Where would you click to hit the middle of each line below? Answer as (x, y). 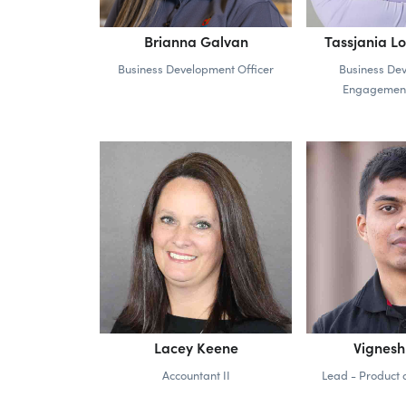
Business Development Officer (196, 68)
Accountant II (196, 374)
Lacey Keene (196, 347)
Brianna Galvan (196, 40)
